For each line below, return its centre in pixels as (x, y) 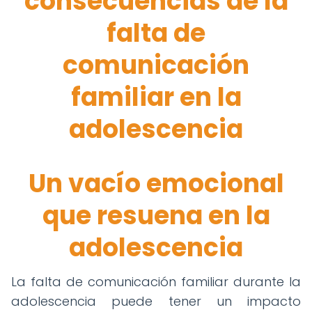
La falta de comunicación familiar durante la (156, 282)
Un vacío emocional (156, 184)
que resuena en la (156, 216)
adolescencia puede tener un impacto (156, 301)
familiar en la (156, 97)
